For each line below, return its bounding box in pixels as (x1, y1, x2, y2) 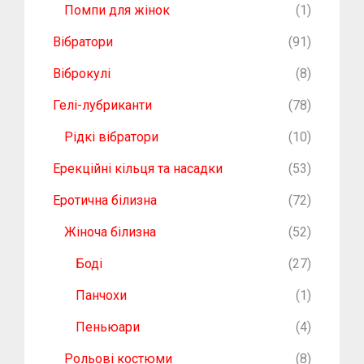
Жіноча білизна (64, 224, 156, 240)
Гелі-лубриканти (53, 97, 152, 114)
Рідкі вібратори (64, 129, 158, 145)
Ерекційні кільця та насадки (53, 161, 223, 177)
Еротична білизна (53, 193, 157, 209)
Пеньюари (76, 319, 140, 336)
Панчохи (76, 288, 127, 304)
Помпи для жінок (64, 2, 170, 19)
